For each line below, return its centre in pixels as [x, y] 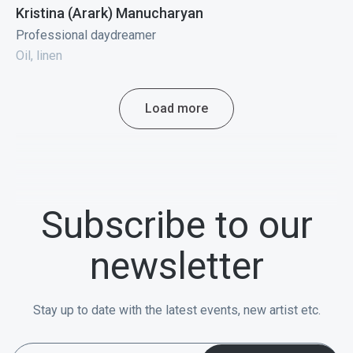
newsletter [176, 266]
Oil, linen [39, 56]
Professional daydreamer [85, 35]
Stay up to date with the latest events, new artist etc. [176, 310]
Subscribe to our [176, 225]
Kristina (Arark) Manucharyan [109, 13]
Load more [176, 109]
